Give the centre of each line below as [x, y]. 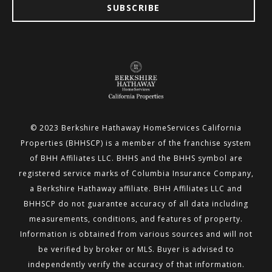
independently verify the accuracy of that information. [136, 264]
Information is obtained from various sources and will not [136, 234]
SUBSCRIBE [134, 8]
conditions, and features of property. [168, 219]
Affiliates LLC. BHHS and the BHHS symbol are [151, 158]
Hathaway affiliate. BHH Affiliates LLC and [160, 188]
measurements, [61, 219]
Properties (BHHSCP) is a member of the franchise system [136, 143]
